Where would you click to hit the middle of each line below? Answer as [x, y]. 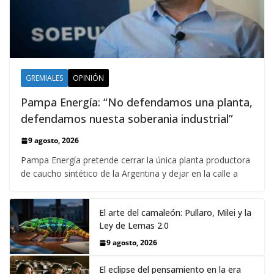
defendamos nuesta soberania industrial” [127, 119]
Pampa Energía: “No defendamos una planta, [137, 102]
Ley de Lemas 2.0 [134, 226]
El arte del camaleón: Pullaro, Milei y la [175, 213]
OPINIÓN [88, 78]
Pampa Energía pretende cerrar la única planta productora [135, 160]
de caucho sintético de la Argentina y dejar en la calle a [129, 174]
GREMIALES [44, 78]
